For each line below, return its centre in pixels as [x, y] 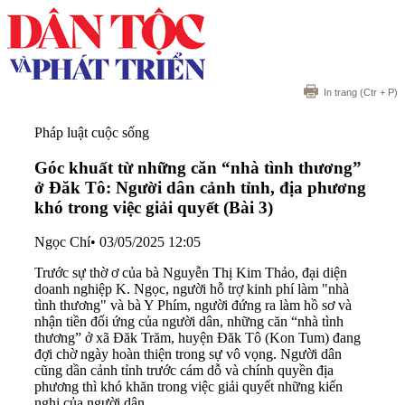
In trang [340, 92]
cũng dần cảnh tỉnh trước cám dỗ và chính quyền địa [184, 371]
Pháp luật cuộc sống [92, 132]
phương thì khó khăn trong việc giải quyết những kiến [188, 387]
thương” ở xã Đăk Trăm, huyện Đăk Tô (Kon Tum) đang [198, 338]
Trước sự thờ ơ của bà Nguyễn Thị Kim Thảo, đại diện [191, 273]
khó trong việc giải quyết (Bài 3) [154, 207]
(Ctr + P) [377, 92]
